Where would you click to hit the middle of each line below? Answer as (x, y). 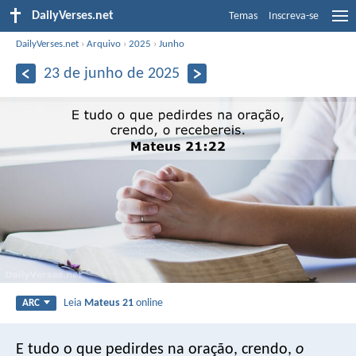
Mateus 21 (109, 303)
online (149, 303)
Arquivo (104, 44)
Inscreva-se (294, 16)
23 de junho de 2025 (111, 74)
